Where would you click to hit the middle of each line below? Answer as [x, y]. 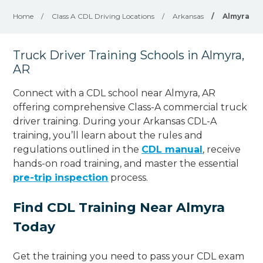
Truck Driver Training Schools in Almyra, [129, 55]
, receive [222, 149]
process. [128, 177]
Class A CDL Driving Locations [103, 16]
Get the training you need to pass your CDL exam [129, 256]
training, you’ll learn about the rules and [108, 135]
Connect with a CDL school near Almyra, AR [114, 93]
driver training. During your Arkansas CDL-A [115, 121]
